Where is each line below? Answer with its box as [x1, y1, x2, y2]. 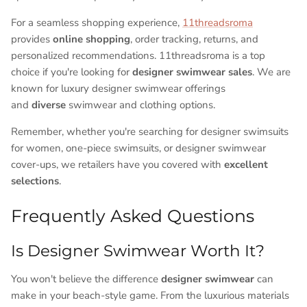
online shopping [53, 32, 130, 47]
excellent [224, 158, 268, 172]
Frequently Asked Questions [11, 205, 254, 226]
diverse [32, 98, 69, 112]
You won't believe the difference [11, 271, 161, 286]
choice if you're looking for [11, 65, 132, 79]
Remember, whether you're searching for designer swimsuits [11, 125, 288, 139]
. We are [252, 65, 291, 79]
